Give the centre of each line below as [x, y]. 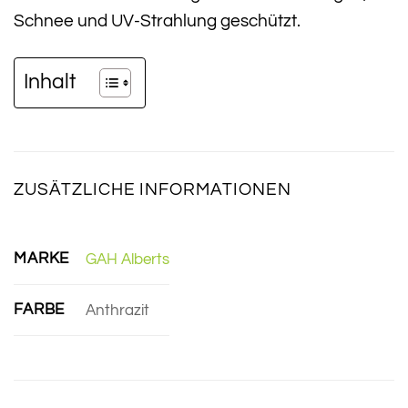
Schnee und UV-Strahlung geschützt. [157, 20]
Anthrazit [117, 310]
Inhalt [50, 82]
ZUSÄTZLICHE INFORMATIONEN [153, 190]
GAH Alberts [127, 259]
